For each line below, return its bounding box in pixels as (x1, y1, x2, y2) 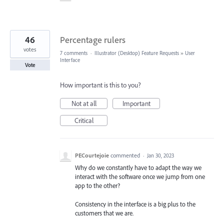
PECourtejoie (75, 151, 109, 159)
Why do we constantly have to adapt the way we (75, 163, 201, 172)
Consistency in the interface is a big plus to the (75, 199, 195, 208)
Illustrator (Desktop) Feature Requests (94, 49, 179, 57)
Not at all (71, 99, 96, 108)
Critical (74, 116, 93, 125)
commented (110, 151, 141, 159)
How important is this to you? (60, 80, 141, 90)
